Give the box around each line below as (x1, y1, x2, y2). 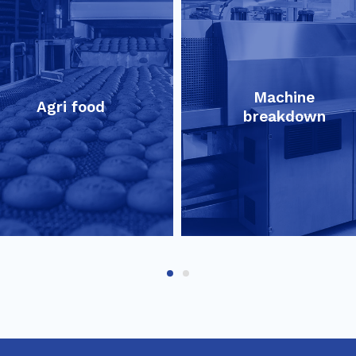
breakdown (242, 107, 326, 126)
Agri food (36, 98, 105, 117)
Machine (253, 88, 315, 107)
